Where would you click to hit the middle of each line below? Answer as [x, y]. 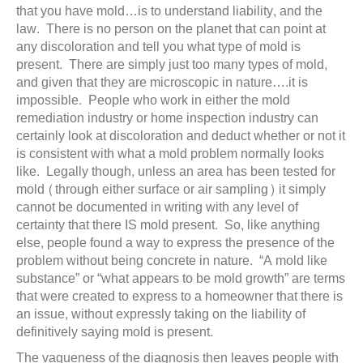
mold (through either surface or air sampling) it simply [171, 189]
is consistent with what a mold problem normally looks [170, 154]
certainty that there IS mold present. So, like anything [168, 225]
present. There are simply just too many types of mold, [172, 64]
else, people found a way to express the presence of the [175, 243]
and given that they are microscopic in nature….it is [162, 82]
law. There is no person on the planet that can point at [171, 29]
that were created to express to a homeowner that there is [179, 296]
